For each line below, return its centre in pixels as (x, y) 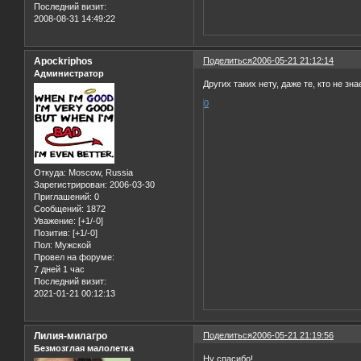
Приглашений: (63, 196)
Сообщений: (59, 208)
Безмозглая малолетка (84, 348)
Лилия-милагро (71, 336)
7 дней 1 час (59, 269)
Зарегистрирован (69, 184)
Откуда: (50, 172)
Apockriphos (63, 61)
